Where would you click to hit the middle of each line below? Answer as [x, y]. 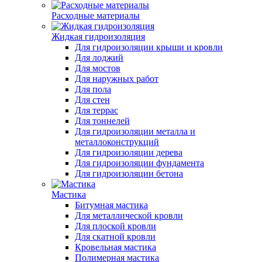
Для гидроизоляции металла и [135, 131]
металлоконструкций [117, 142]
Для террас [96, 110]
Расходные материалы [96, 15]
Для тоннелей [102, 121]
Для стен [92, 100]
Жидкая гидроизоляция [98, 37]
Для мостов [98, 68]
